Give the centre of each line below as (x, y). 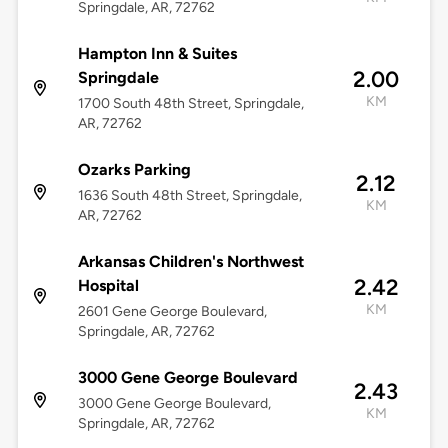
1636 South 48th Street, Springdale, (189, 196)
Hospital (108, 286)
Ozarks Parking (134, 170)
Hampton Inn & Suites (157, 54)
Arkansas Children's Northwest (190, 262)
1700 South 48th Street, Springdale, (190, 104)
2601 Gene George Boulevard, (172, 312)
